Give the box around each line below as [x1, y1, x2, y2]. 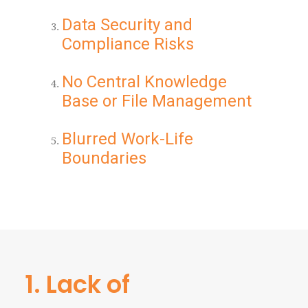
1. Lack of [25, 267, 130, 301]
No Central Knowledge [62, 72, 227, 91]
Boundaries [62, 148, 146, 168]
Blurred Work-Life [62, 129, 193, 148]
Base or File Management [62, 91, 252, 111]
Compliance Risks [62, 34, 194, 54]
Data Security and [62, 15, 192, 34]
